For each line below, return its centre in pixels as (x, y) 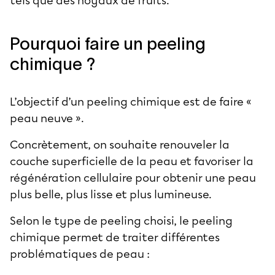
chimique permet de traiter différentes (115, 237)
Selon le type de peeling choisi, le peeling (121, 221)
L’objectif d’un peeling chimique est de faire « (131, 102)
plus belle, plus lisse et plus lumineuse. (111, 194)
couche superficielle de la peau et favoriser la (132, 161)
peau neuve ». (48, 118)
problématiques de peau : (80, 254)
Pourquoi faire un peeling (108, 43)
